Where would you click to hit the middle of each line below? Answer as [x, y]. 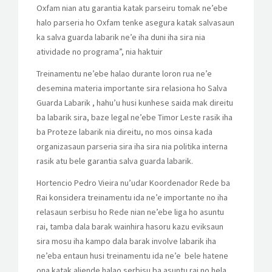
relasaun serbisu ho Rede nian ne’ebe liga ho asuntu [130, 212]
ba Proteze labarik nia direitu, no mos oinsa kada [124, 132]
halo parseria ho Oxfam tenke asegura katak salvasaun [135, 22]
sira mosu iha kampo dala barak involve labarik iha [126, 241]
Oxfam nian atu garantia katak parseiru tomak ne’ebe [132, 8]
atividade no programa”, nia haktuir [100, 52]
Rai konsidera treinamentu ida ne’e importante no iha [132, 197]
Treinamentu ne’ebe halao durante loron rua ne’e [124, 73]
